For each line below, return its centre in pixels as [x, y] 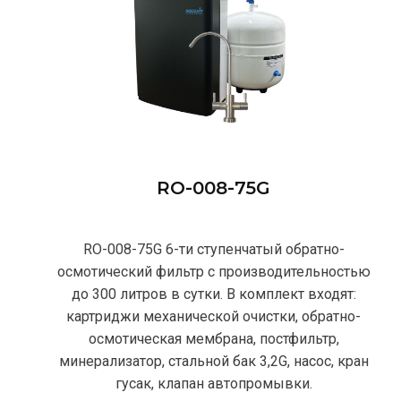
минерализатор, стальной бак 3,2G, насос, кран [213, 361]
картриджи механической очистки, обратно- [214, 316]
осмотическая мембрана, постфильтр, [213, 338]
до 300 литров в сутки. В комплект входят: [213, 294]
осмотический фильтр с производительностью [213, 271]
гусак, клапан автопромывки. [213, 383]
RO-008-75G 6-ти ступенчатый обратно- [213, 249]
